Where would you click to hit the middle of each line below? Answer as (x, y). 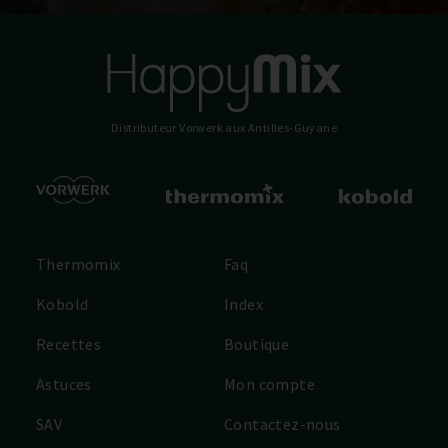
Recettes (69, 344)
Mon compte (269, 384)
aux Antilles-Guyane (281, 127)
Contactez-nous (282, 424)
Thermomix (78, 264)
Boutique (257, 344)
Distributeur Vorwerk (168, 127)
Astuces (64, 384)
